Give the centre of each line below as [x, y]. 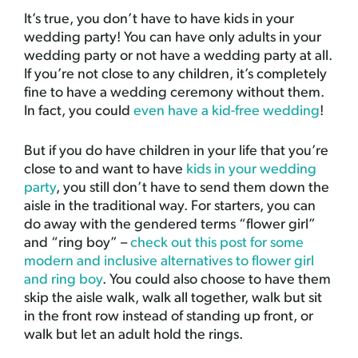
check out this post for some [217, 244]
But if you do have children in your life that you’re [176, 152]
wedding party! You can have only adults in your [173, 38]
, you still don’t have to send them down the [193, 189]
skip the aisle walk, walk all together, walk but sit [173, 299]
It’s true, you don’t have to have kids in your [159, 20]
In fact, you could [79, 112]
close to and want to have [105, 170]
